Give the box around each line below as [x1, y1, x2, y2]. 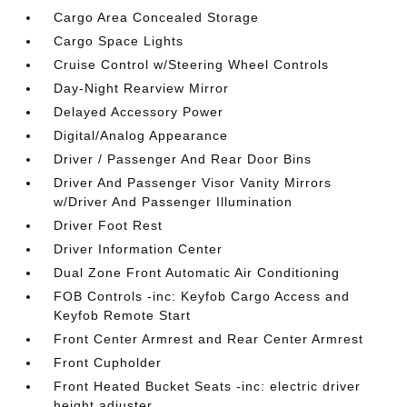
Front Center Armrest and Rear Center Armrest [54, 332, 364, 346]
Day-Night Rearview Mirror [54, 81, 230, 95]
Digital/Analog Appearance [54, 128, 229, 143]
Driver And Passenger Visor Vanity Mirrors [54, 175, 333, 190]
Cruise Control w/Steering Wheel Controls [54, 57, 330, 72]
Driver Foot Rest [54, 218, 164, 233]
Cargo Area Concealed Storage [54, 10, 260, 25]
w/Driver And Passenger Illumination [54, 194, 293, 209]
